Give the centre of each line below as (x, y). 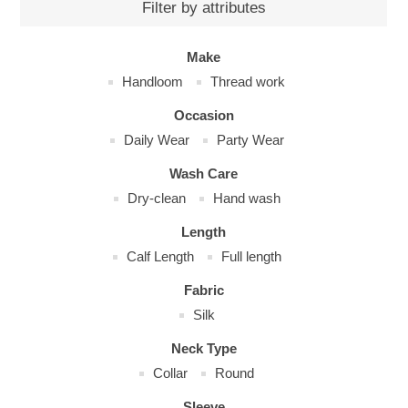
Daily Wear (156, 140)
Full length (251, 256)
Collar (171, 373)
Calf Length (160, 256)
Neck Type (204, 348)
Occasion (204, 115)
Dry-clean (156, 198)
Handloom (153, 82)
